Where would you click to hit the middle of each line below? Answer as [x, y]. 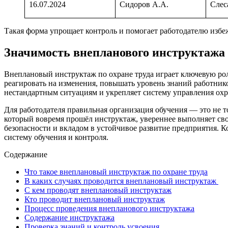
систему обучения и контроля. [56, 137]
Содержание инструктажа [69, 218]
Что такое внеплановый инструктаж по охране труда [116, 172]
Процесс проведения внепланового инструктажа [109, 209]
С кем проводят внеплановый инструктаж [98, 190]
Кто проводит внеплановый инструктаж [95, 199]
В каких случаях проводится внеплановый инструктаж [121, 181]
